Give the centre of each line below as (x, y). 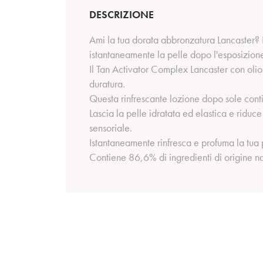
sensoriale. (111, 127)
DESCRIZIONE (122, 14)
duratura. (107, 83)
